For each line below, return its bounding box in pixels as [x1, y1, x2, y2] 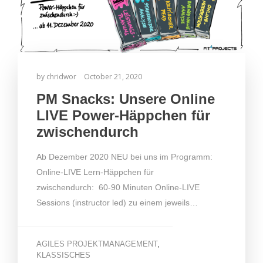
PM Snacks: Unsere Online [36, 91, 215, 107]
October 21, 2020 [84, 72, 142, 82]
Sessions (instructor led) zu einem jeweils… [36, 198, 198, 208]
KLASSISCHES [36, 251, 90, 260]
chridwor [46, 72, 76, 82]
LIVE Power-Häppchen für [36, 107, 210, 124]
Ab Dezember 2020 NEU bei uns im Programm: [36, 152, 213, 162]
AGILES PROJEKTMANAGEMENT [36, 240, 157, 249]
